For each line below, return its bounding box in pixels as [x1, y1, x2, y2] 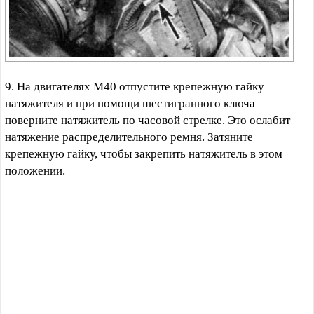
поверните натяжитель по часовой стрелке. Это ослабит [5, 114, 290, 127]
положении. [5, 164, 65, 177]
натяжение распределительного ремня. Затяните [5, 130, 253, 144]
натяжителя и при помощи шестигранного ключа [5, 97, 255, 110]
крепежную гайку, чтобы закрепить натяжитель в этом [5, 147, 282, 161]
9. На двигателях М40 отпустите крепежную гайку [5, 80, 264, 93]
